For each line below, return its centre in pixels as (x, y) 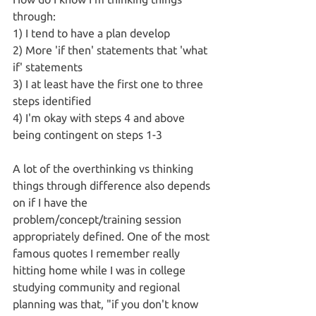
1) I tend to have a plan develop (91, 33)
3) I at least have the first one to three (109, 84)
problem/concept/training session (98, 219)
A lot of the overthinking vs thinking (104, 168)
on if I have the (51, 202)
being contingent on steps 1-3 (87, 134)
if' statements (48, 67)
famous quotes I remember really (98, 253)
